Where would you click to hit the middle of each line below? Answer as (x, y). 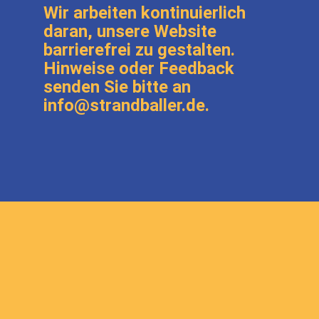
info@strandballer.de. (127, 105)
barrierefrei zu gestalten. (140, 50)
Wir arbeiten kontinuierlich (145, 13)
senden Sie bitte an (117, 87)
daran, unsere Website (130, 31)
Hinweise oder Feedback (139, 68)
